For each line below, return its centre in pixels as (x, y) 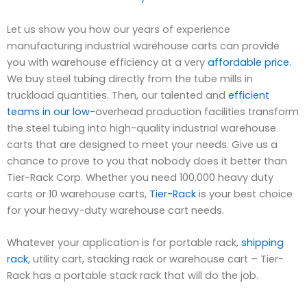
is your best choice (244, 194)
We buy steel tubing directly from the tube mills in (130, 78)
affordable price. (249, 62)
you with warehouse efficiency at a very (107, 62)
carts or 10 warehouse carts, (78, 194)
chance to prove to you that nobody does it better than (147, 161)
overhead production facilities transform (197, 111)
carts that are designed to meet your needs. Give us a (142, 144)
